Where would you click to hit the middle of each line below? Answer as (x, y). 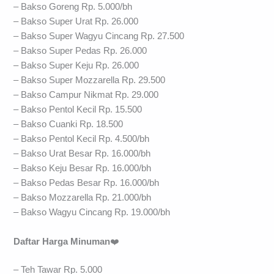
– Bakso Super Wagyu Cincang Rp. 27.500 (99, 36)
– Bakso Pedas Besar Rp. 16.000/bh (87, 183)
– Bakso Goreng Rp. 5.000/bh (73, 7)
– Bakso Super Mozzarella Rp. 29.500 (90, 80)
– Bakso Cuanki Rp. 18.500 (68, 124)
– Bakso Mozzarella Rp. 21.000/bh (83, 198)
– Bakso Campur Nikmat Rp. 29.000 (86, 95)
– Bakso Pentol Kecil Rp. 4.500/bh (82, 139)
